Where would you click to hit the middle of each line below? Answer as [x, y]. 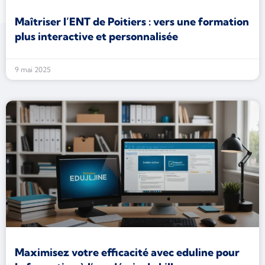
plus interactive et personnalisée [96, 36]
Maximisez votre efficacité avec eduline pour [127, 252]
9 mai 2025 [33, 70]
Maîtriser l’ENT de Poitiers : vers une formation [132, 22]
